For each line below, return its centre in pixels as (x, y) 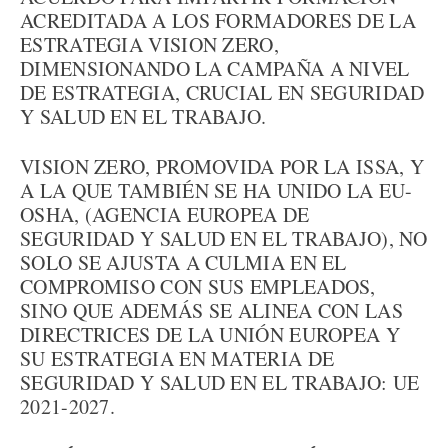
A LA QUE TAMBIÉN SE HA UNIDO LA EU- (216, 190)
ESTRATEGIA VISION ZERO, (149, 44)
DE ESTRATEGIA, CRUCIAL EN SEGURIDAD (222, 92)
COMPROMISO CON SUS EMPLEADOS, (198, 286)
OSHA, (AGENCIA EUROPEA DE (165, 214)
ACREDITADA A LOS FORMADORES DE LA (218, 20)
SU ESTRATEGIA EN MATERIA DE (177, 358)
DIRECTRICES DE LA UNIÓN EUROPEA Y (210, 334)
